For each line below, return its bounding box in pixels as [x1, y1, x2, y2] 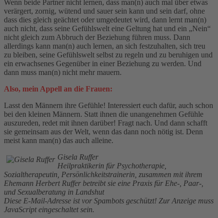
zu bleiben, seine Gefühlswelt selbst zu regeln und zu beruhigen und [4, 50, 213, 59]
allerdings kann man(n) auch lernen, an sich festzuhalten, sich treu [4, 41, 205, 50]
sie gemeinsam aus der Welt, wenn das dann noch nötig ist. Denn [4, 127, 203, 136]
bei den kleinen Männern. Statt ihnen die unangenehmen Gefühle [4, 109, 203, 118]
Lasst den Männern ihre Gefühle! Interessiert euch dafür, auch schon [4, 101, 213, 109]
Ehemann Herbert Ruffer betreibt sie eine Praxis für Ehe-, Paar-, [4, 179, 203, 187]
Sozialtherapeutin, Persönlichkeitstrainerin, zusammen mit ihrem [4, 170, 202, 179]
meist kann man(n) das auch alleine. [4, 136, 113, 145]
